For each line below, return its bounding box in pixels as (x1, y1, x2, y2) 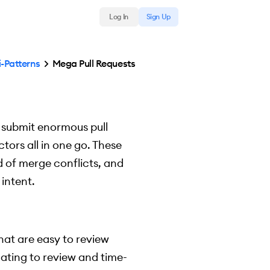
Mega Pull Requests (52, 57, 136, 69)
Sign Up (146, 12, 171, 21)
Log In (109, 12, 128, 21)
